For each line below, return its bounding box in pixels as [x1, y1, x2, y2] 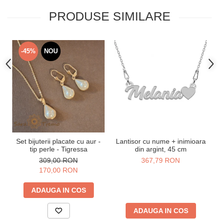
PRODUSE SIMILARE [48, 9, 171, 23]
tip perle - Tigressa [29, 145, 88, 153]
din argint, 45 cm [134, 145, 187, 153]
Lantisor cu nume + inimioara [115, 137, 206, 146]
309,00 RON [39, 156, 78, 165]
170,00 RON [39, 166, 78, 175]
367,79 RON [141, 156, 180, 165]
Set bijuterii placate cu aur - [16, 137, 101, 146]
